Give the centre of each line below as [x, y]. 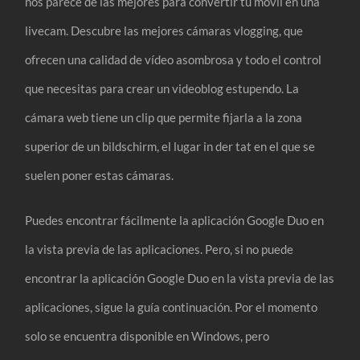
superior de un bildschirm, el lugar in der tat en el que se [170, 146]
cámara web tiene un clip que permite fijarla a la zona [164, 117]
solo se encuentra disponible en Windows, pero [147, 335]
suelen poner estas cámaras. [100, 175]
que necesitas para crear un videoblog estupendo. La [162, 88]
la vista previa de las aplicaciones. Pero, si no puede [160, 249]
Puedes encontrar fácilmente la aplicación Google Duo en [175, 220]
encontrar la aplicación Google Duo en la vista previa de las [180, 278]
